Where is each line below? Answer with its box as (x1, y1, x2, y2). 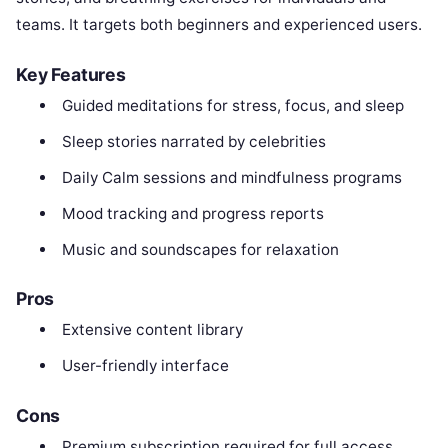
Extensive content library (61, 320, 243, 340)
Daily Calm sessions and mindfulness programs (61, 167, 402, 187)
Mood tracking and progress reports (61, 203, 324, 223)
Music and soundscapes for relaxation (61, 239, 339, 259)
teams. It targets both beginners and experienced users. (16, 14, 422, 34)
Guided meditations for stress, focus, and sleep (61, 95, 404, 115)
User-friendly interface (61, 356, 229, 376)
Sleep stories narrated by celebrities (61, 131, 326, 151)
